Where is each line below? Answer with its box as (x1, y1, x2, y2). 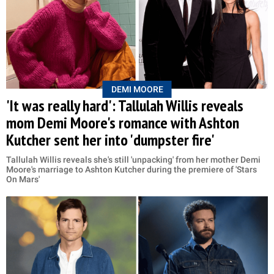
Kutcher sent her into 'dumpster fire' (6, 129, 215, 150)
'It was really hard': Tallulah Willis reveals (6, 95, 243, 116)
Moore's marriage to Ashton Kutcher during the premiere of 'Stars (6, 164, 257, 174)
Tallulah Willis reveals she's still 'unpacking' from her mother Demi (6, 154, 261, 165)
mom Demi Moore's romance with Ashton (6, 112, 239, 133)
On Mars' (6, 174, 40, 184)
